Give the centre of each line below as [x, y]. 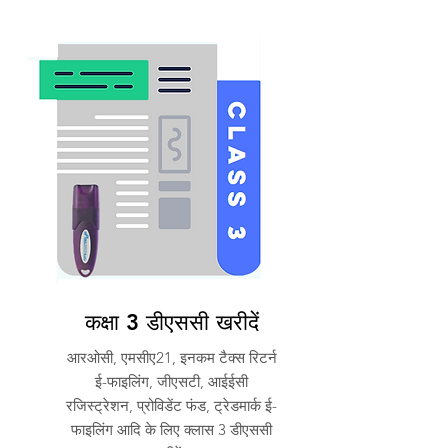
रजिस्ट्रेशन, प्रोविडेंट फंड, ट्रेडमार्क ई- [171, 405]
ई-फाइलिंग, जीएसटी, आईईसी [171, 381]
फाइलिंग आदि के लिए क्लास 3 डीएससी [171, 429]
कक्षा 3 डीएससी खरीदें [171, 322]
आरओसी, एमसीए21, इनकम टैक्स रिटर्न [171, 357]
